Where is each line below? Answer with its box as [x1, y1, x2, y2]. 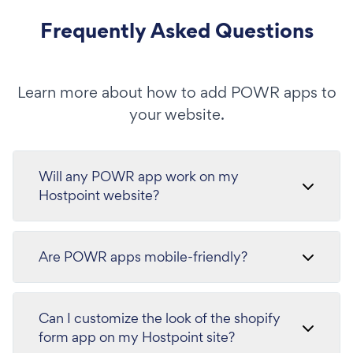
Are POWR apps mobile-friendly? [39, 247, 247, 266]
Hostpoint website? [39, 186, 159, 204]
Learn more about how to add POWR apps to [17, 82, 336, 102]
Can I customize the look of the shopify [39, 309, 281, 327]
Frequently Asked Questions [39, 16, 314, 45]
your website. [128, 104, 225, 124]
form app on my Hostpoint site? [39, 328, 235, 346]
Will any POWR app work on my [39, 167, 239, 185]
